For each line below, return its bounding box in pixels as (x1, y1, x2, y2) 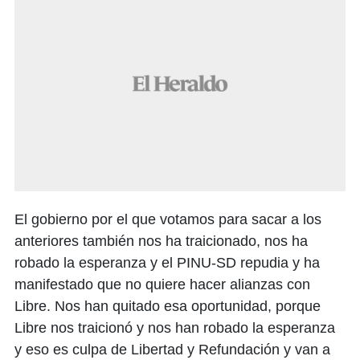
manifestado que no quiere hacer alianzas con (14, 276, 310, 293)
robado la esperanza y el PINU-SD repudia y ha (14, 255, 320, 272)
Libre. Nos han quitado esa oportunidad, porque (14, 298, 321, 315)
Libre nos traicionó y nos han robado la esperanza (14, 320, 335, 337)
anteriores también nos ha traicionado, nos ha (14, 233, 308, 250)
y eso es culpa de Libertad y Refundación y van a (14, 342, 330, 358)
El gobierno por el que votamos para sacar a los (14, 211, 321, 228)
